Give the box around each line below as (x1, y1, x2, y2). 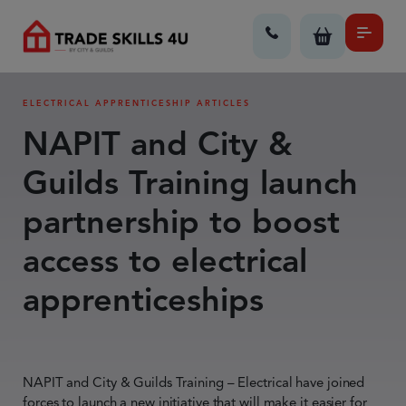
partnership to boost (23, 201, 340, 242)
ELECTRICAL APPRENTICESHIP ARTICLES (23, 98, 250, 109)
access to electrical (23, 240, 307, 281)
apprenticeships (23, 279, 264, 320)
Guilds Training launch (23, 162, 358, 203)
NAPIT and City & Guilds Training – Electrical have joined (23, 374, 365, 391)
